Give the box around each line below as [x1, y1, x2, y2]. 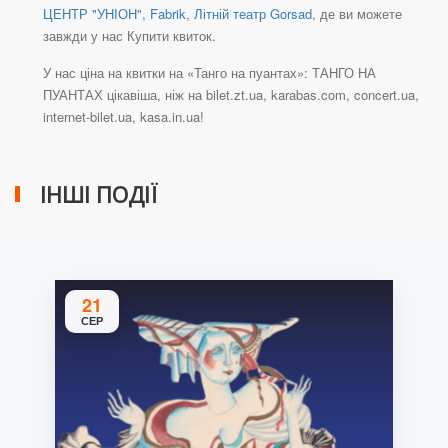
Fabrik [150, 4, 186, 24]
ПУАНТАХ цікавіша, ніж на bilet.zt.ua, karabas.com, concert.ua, [43, 85, 419, 105]
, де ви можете [312, 4, 402, 24]
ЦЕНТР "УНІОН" [43, 4, 142, 24]
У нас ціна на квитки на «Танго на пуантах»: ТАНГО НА [43, 63, 376, 83]
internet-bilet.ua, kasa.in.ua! [43, 107, 204, 127]
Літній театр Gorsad [194, 4, 312, 24]
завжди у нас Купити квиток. [43, 26, 216, 46]
